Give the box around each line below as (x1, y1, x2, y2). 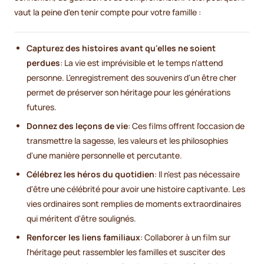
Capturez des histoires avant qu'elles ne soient (27, 42, 216, 54)
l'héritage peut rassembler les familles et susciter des (27, 246, 225, 258)
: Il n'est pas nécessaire (154, 169, 240, 180)
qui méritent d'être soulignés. (27, 213, 136, 225)
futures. (27, 101, 57, 113)
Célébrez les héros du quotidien (27, 169, 154, 180)
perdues (27, 57, 60, 69)
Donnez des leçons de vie (27, 120, 128, 132)
